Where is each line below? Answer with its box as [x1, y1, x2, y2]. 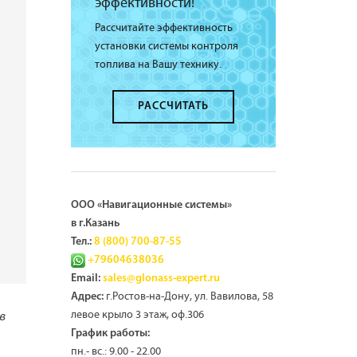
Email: [70, 273, 100, 284]
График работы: [70, 328, 150, 339]
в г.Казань [70, 218, 120, 229]
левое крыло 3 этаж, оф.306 [70, 308, 204, 321]
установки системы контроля [94, 40, 238, 53]
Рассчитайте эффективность [94, 22, 233, 34]
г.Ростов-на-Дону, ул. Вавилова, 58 [103, 290, 273, 303]
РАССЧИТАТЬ [137, 100, 209, 112]
